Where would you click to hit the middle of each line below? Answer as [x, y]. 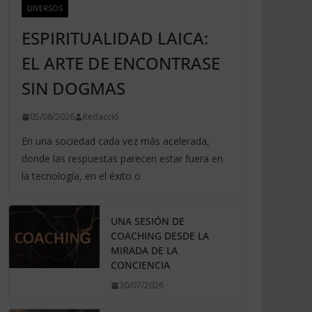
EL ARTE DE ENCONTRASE [121, 63]
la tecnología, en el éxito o [81, 176]
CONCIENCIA [140, 265]
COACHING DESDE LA [160, 236]
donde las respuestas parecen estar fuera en [122, 159]
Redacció [101, 117]
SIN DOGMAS [73, 88]
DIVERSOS [45, 9]
